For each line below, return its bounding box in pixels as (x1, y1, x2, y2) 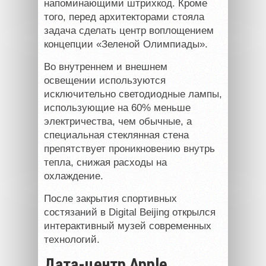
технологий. (44, 233, 100, 245)
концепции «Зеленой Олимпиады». (44, 38, 208, 50)
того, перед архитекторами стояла (44, 11, 204, 23)
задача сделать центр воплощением (44, 24, 214, 36)
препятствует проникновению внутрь (44, 142, 215, 154)
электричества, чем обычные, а (44, 115, 192, 127)
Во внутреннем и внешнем (44, 61, 167, 72)
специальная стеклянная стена (44, 129, 189, 141)
